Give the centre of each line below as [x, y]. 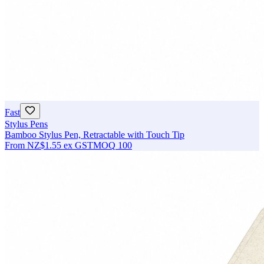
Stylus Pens [26, 124]
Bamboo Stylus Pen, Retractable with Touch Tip [95, 135]
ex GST [78, 146]
